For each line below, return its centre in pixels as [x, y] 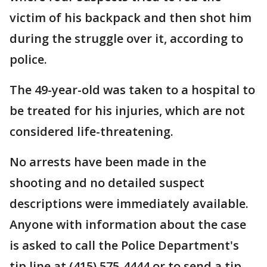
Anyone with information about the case [128, 225]
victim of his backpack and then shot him [131, 18]
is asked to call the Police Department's [124, 246]
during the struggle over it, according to [126, 39]
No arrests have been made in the [108, 162]
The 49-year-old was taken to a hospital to [132, 90]
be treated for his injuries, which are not [127, 111]
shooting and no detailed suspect [107, 183]
